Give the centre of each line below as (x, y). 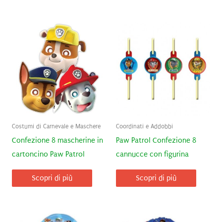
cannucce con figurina (152, 155)
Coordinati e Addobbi (144, 126)
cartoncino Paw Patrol (48, 155)
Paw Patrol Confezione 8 (156, 141)
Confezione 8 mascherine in (57, 141)
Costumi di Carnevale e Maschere (56, 126)
